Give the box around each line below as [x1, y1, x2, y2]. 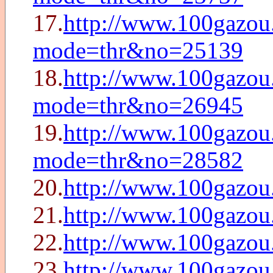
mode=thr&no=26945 [33, 92, 243, 118]
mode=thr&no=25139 [33, 37, 243, 63]
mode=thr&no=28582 [33, 147, 243, 173]
